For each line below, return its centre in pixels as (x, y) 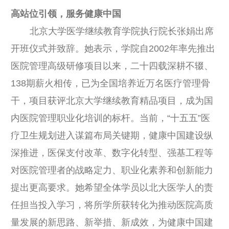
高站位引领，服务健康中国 (66, 14)
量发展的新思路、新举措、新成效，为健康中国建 (112, 222)
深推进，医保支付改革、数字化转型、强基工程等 (112, 153)
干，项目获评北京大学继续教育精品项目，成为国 (112, 100)
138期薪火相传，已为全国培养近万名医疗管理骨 (110, 83)
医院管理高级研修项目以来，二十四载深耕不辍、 (112, 66)
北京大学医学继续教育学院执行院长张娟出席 (122, 31)
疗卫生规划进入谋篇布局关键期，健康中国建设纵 (112, 135)
